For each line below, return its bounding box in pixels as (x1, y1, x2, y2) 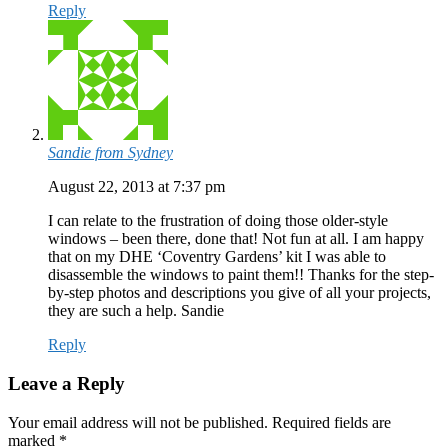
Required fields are (272, 413, 391, 431)
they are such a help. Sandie (48, 302, 224, 320)
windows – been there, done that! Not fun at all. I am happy (48, 230, 424, 248)
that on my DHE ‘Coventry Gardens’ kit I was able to (48, 248, 386, 266)
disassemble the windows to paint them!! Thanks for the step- (48, 266, 434, 284)
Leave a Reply (8, 373, 125, 395)
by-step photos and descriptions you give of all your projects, (48, 284, 431, 302)
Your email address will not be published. (8, 413, 268, 431)
